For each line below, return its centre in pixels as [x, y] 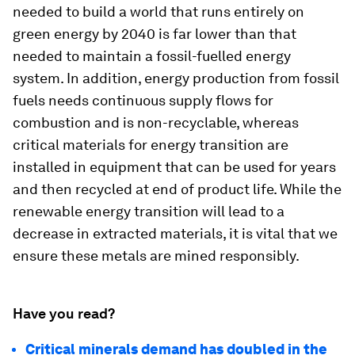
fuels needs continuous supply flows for [143, 100]
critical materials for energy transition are [151, 145]
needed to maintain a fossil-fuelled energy [152, 56]
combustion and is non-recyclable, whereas [156, 122]
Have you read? [64, 313]
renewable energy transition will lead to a [149, 211]
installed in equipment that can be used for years [174, 167]
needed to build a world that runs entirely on [158, 11]
